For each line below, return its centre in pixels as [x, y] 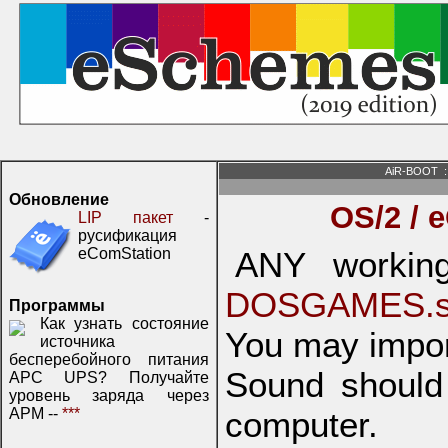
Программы [57, 305]
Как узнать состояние [124, 323]
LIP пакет [125, 217]
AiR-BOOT [412, 171]
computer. [301, 424]
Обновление [59, 199]
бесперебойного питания [109, 359]
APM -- [35, 413]
